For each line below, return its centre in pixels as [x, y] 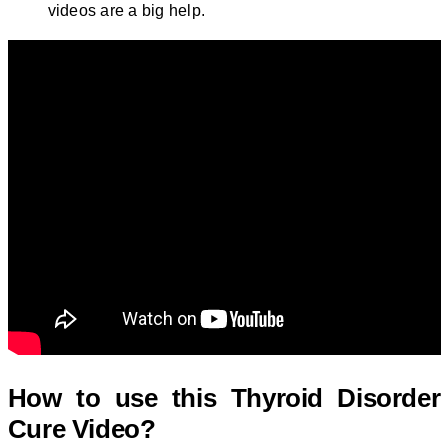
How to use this [119, 398]
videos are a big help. [126, 11]
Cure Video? [81, 429]
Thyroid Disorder [335, 398]
